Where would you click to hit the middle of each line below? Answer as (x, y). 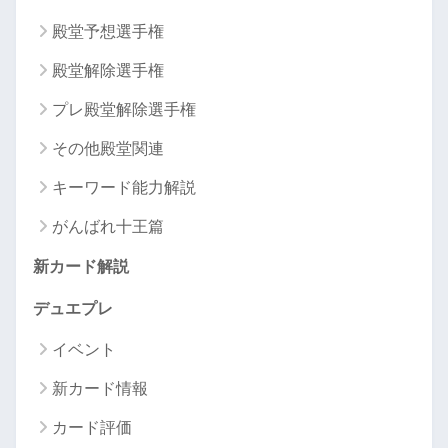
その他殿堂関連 (108, 148)
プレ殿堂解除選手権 (124, 109)
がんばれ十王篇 (108, 226)
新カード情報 (100, 388)
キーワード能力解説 (124, 187)
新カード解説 (81, 266)
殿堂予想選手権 (108, 31)
